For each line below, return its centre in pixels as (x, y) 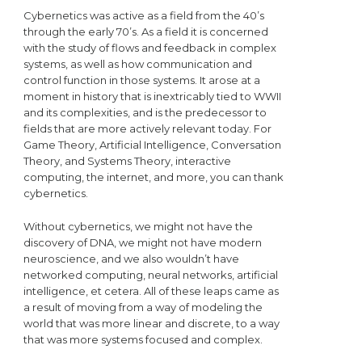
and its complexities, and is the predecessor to (145, 112)
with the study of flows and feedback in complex (149, 47)
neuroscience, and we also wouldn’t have (131, 258)
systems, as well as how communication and (137, 63)
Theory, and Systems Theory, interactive (127, 160)
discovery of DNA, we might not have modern (142, 242)
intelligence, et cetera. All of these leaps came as (151, 290)
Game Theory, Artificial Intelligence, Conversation (152, 144)
